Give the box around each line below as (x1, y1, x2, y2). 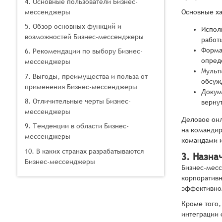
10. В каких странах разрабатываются (25, 147, 144, 155)
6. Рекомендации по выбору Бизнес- (25, 47, 143, 55)
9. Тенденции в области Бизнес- (25, 122, 129, 130)
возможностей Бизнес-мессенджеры (25, 32, 144, 41)
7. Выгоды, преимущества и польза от (25, 72, 148, 80)
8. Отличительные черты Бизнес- (25, 97, 131, 106)
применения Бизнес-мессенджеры (25, 82, 137, 91)
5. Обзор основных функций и (25, 22, 121, 30)
